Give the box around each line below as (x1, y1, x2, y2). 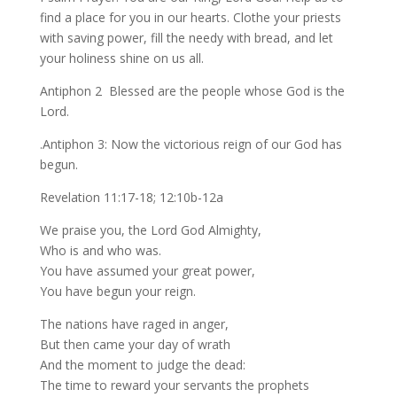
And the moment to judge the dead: (39, 356, 245, 373)
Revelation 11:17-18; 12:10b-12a (39, 189, 223, 206)
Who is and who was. (39, 242, 161, 259)
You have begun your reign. (39, 283, 196, 300)
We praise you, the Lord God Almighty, (39, 222, 261, 238)
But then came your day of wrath (39, 336, 230, 353)
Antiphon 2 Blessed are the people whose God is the (39, 82, 345, 99)
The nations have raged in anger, (39, 315, 229, 332)
